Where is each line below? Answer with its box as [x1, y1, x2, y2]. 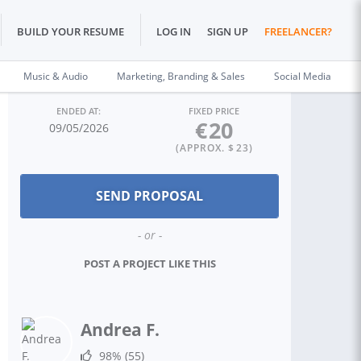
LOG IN [156, 24, 191, 39]
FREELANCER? [264, 24, 332, 39]
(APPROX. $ [175, 141, 234, 155]
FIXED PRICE [189, 105, 240, 117]
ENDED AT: [56, 105, 102, 117]
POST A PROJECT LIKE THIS [83, 256, 216, 271]
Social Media [274, 69, 331, 83]
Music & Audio [23, 69, 88, 83]
